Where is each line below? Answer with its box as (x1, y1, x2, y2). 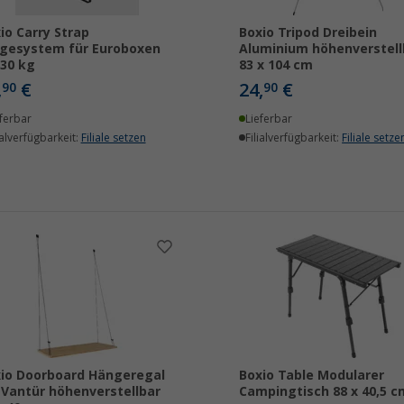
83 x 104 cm (238, 58, 313, 72)
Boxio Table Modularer (238, 368, 384, 382)
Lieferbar (245, 113, 293, 125)
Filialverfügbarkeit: (245, 132, 343, 144)
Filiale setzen (80, 132, 146, 144)
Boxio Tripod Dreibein (238, 25, 377, 40)
